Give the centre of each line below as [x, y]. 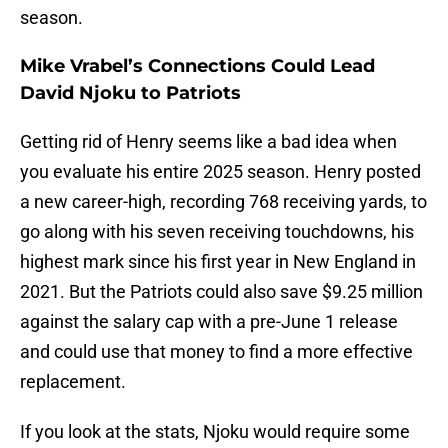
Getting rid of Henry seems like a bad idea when [208, 142]
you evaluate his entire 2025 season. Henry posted [220, 172]
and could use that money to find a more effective [216, 352]
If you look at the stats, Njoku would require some [215, 432]
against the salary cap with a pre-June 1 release [209, 322]
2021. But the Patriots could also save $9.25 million [221, 292]
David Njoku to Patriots [130, 93]
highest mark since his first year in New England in [218, 262]
